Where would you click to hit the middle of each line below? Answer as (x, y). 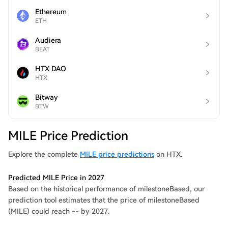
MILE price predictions (117, 154)
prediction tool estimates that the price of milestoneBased (104, 200)
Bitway (47, 97)
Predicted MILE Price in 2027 (56, 178)
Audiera (48, 40)
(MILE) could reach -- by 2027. (59, 211)
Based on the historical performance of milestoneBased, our (106, 189)
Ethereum (51, 12)
